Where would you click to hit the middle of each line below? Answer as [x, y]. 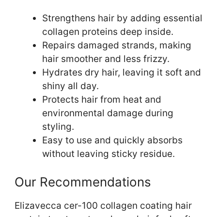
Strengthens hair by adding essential [122, 18]
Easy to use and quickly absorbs [112, 140]
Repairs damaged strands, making [117, 45]
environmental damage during [108, 113]
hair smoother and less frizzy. [106, 59]
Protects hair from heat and [102, 99]
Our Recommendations [83, 182]
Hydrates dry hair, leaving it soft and [122, 72]
